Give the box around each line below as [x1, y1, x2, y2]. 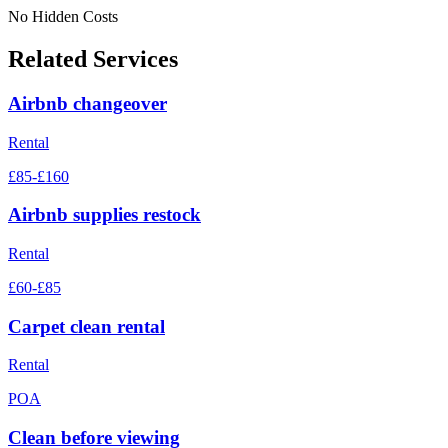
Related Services [8, 45, 178, 72]
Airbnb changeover [8, 92, 167, 114]
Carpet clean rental [8, 315, 165, 337]
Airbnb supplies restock [8, 204, 201, 226]
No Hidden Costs [8, 8, 118, 26]
